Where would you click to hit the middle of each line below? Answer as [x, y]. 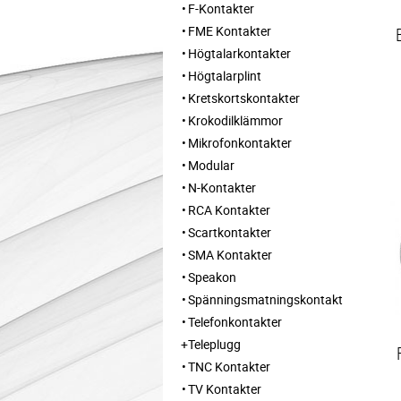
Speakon [212, 277]
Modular [211, 165]
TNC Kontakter [229, 366]
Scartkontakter [230, 232]
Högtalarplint [225, 75]
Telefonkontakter [235, 321]
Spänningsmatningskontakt [265, 299]
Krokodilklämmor [235, 120]
